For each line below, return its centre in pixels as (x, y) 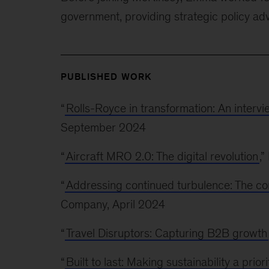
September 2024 (103, 127)
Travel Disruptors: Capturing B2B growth (166, 233)
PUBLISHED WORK (106, 76)
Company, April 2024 (113, 204)
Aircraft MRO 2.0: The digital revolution (162, 156)
